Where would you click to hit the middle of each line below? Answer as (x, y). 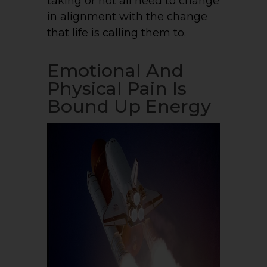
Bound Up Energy (129, 107)
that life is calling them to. (117, 33)
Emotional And (115, 71)
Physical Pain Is (117, 89)
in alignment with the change (127, 17)
